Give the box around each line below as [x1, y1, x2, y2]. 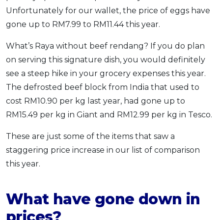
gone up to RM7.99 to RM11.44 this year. [6, 19, 160, 29]
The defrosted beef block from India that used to [6, 82, 199, 92]
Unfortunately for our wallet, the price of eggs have [6, 5, 210, 15]
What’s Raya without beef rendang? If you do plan [6, 41, 205, 51]
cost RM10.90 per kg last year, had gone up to [6, 96, 185, 106]
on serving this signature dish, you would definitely [6, 55, 205, 64]
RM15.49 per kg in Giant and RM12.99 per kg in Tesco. [6, 110, 212, 119]
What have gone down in [6, 190, 200, 208]
